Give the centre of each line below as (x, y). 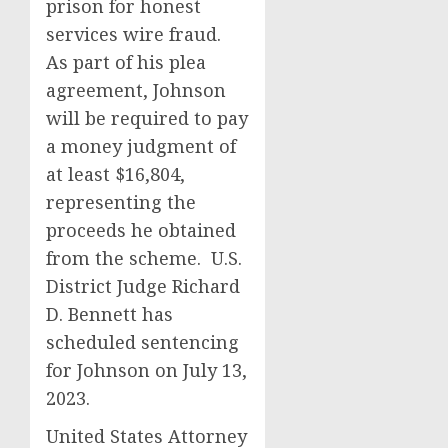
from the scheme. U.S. (144, 258)
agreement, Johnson (136, 90)
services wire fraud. (136, 34)
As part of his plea (126, 62)
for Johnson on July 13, (146, 370)
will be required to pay (147, 118)
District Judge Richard (143, 286)
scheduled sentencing (142, 342)
